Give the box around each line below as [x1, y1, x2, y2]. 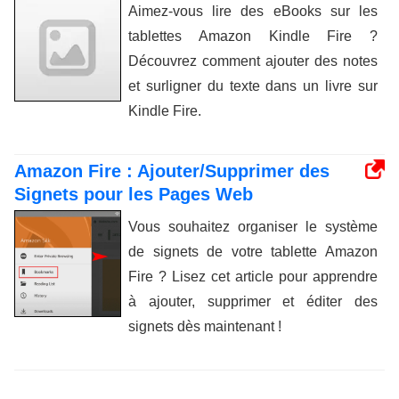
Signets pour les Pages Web [14, 183, 253, 204]
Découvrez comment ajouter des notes [128, 53, 378, 69]
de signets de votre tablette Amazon [128, 243, 378, 259]
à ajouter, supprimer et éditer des [128, 293, 378, 309]
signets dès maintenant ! [128, 318, 281, 334]
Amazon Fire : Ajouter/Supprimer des [14, 160, 330, 181]
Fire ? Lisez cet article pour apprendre [128, 268, 378, 284]
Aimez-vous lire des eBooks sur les [128, 3, 378, 19]
